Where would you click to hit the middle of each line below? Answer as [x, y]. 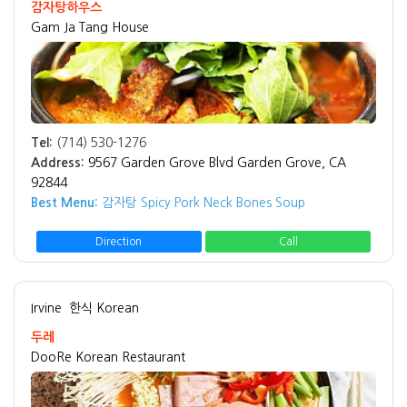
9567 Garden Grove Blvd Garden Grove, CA [217, 162]
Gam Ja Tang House [90, 27]
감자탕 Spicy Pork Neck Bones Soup [202, 202]
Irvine [46, 308]
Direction [119, 242]
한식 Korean [104, 308]
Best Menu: [65, 202]
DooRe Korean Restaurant [108, 357]
